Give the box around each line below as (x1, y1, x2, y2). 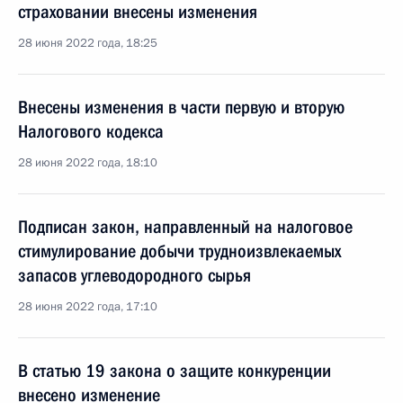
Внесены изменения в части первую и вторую (18, 96, 345, 118)
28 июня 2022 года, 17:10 (18, 299, 157, 315)
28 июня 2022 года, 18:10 (18, 155, 157, 171)
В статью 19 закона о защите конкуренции (18, 360, 331, 381)
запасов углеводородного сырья (18, 264, 251, 286)
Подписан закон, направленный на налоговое (18, 216, 353, 237)
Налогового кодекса (18, 121, 164, 142)
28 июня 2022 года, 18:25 (18, 35, 157, 51)
